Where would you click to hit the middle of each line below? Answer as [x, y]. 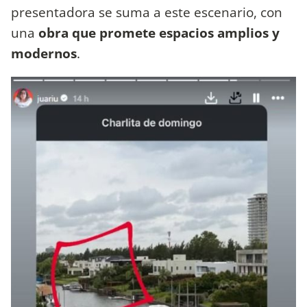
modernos [44, 53]
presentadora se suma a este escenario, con [147, 12]
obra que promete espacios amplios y [157, 33]
